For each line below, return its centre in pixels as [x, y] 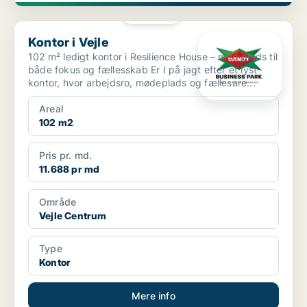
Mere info [153, 296]
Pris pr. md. [66, 156]
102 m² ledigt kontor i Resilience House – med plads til [153, 57]
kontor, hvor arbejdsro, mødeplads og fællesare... [142, 83]
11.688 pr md [70, 169]
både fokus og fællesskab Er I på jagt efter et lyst [89, 70]
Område [58, 202]
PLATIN [156, 15]
